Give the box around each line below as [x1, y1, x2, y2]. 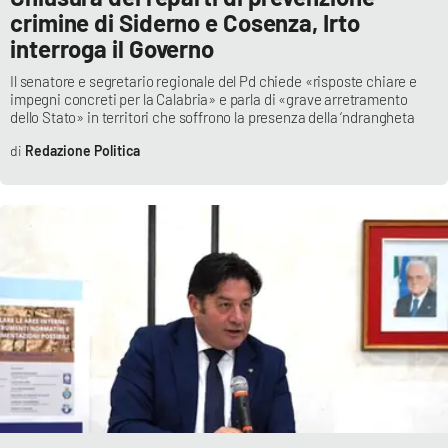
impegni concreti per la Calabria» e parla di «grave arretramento [10, 90, 408, 109]
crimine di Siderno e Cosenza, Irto [10, 8, 360, 38]
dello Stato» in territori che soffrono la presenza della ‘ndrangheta [10, 108, 415, 127]
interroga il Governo [10, 34, 214, 64]
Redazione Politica [24, 142, 140, 160]
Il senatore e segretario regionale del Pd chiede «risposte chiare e [10, 72, 417, 91]
